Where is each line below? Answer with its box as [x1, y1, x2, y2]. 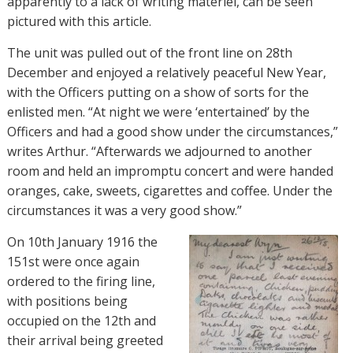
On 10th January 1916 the [6, 232, 158, 251]
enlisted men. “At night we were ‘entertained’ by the [6, 102, 310, 121]
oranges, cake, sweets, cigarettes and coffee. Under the [6, 181, 333, 199]
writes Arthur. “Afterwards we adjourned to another [6, 142, 312, 160]
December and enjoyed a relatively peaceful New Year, [6, 63, 326, 81]
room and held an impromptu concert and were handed [6, 162, 333, 180]
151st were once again [6, 252, 139, 270]
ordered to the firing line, [6, 272, 155, 290]
